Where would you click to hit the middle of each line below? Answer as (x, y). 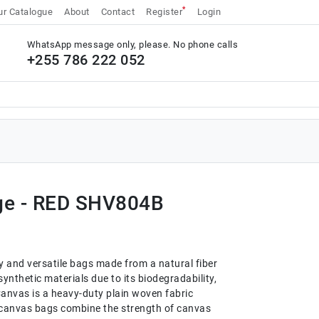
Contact (117, 12)
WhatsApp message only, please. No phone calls (132, 45)
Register (164, 12)
